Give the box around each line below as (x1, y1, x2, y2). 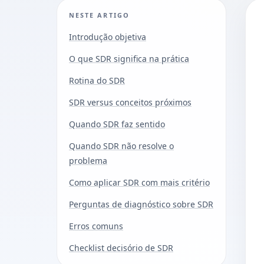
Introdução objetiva (69, 31, 146, 42)
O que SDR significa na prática (69, 52, 189, 64)
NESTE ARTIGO (69, 10, 130, 19)
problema (69, 154, 107, 166)
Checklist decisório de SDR (69, 242, 173, 253)
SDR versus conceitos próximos (69, 96, 192, 108)
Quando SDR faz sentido (69, 118, 165, 130)
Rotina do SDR (69, 74, 125, 86)
